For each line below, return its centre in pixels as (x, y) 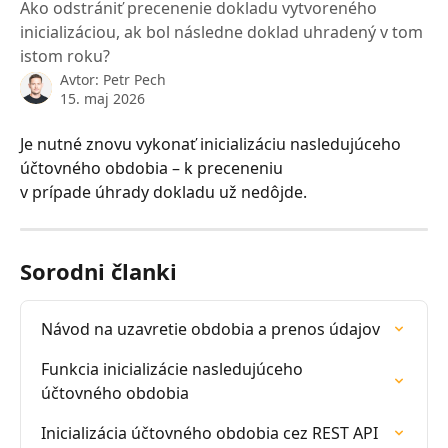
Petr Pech (134, 79)
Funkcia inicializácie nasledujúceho (174, 369)
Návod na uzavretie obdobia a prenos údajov (210, 329)
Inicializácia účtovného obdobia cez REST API (209, 433)
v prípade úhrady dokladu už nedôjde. (163, 192)
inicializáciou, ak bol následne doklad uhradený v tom (221, 32)
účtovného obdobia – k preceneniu (153, 168)
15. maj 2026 (102, 98)
